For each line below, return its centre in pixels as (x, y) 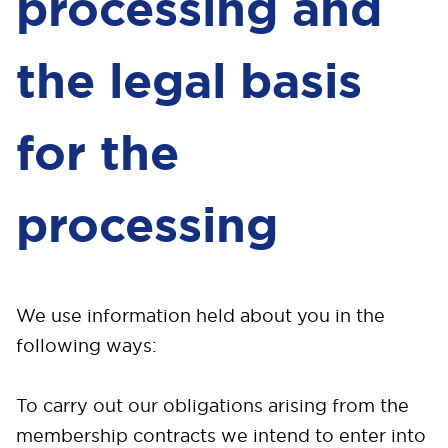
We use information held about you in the (200, 315)
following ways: (86, 345)
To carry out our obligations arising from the (212, 405)
